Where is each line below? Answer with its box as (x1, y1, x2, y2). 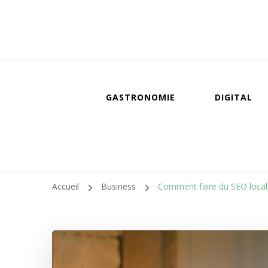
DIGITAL (214, 92, 252, 103)
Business (100, 181, 138, 192)
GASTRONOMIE (105, 92, 175, 103)
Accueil (52, 181, 79, 192)
